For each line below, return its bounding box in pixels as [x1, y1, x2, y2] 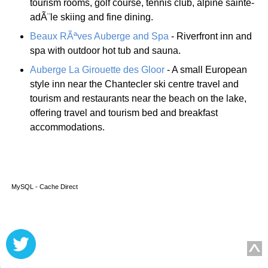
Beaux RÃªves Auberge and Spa [30, 31, 169, 41]
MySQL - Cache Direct [6, 183, 78, 191]
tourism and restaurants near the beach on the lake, [30, 93, 246, 103]
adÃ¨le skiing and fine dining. [30, 11, 153, 22]
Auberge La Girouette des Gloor [30, 64, 165, 75]
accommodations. [30, 121, 105, 132]
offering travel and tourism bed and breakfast [30, 107, 218, 118]
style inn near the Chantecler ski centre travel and [30, 78, 239, 89]
